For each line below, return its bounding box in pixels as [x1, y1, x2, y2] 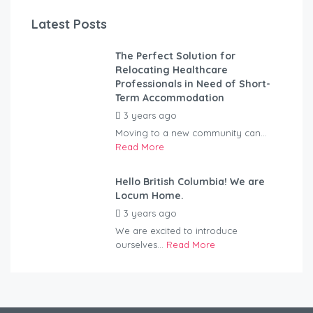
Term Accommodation [115, 92, 224, 105]
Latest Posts [31, 16, 107, 33]
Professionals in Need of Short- [115, 78, 270, 91]
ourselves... [115, 239, 166, 251]
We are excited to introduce [115, 225, 238, 237]
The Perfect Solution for [115, 50, 235, 63]
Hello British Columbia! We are [115, 175, 265, 189]
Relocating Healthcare [115, 64, 228, 77]
